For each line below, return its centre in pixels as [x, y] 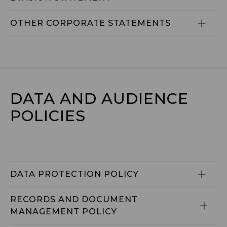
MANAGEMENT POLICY [64, 212]
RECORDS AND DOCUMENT [75, 199]
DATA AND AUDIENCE [99, 99]
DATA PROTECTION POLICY [74, 174]
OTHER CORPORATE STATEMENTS [90, 23]
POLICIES [48, 116]
